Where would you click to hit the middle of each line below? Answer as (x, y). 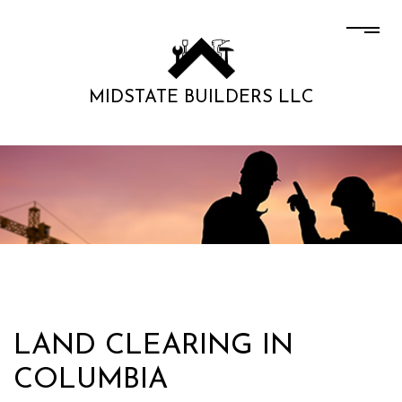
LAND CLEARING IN (153, 347)
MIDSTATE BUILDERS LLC (201, 98)
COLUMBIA (91, 381)
